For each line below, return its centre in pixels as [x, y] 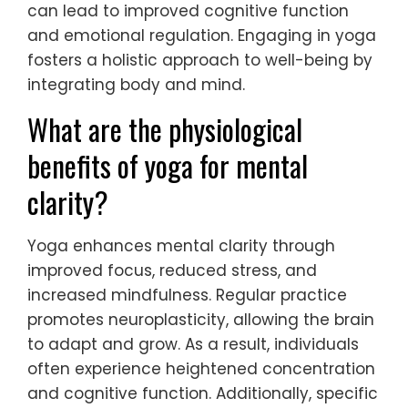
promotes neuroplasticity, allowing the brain [201, 319]
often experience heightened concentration [201, 368]
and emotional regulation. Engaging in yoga [202, 35]
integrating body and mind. [136, 84]
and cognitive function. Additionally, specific [203, 393]
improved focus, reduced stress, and [172, 270]
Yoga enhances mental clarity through [181, 245]
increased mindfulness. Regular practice [187, 295]
